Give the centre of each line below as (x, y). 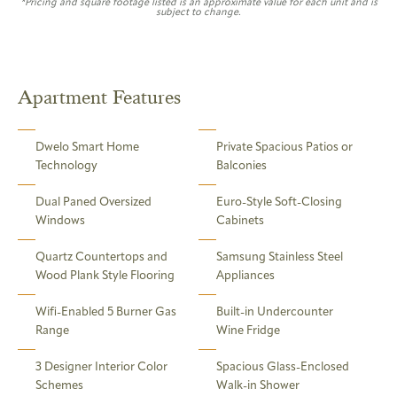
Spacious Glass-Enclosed (283, 368)
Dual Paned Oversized (93, 203)
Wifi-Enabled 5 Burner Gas (106, 313)
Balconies (241, 167)
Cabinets (240, 222)
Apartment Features (99, 96)
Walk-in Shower (258, 386)
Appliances (245, 276)
